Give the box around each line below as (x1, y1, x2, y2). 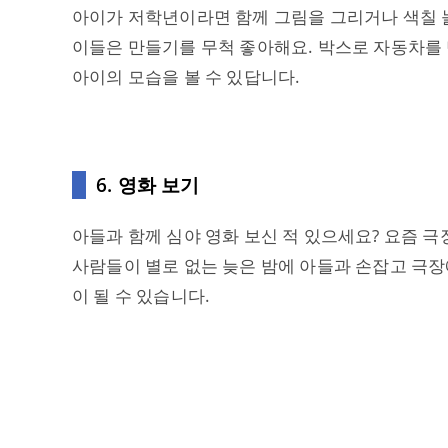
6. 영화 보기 (96, 172, 200, 198)
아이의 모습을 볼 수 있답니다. (72, 65, 301, 88)
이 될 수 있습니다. (72, 284, 211, 307)
